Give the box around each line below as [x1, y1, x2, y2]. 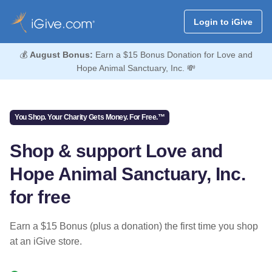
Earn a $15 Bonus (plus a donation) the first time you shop [10, 220, 258, 231]
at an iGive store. [10, 236, 82, 246]
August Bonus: [30, 50, 93, 60]
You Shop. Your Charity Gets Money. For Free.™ [15, 113, 165, 122]
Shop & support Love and [10, 140, 223, 161]
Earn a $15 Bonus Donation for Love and [93, 50, 253, 60]
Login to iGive [193, 16, 253, 27]
